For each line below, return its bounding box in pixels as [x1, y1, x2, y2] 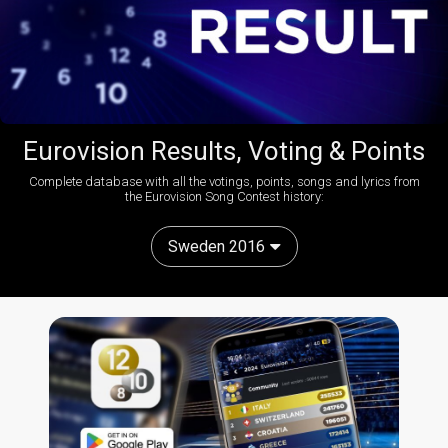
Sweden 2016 [167, 237, 265, 257]
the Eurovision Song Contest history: [124, 189, 324, 205]
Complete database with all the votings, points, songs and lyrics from [28, 174, 420, 190]
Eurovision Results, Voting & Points [23, 136, 425, 167]
